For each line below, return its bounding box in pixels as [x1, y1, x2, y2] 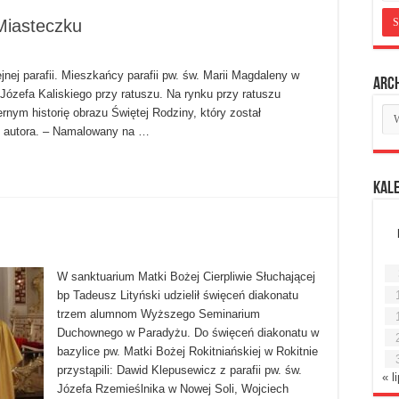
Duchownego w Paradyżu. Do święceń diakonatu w [57, 326, 319, 340]
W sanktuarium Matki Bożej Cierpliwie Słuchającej [57, 270, 315, 284]
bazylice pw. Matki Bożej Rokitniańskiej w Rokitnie [57, 345, 318, 359]
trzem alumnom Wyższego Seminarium [57, 307, 260, 322]
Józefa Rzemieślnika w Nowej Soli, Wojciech [57, 382, 289, 396]
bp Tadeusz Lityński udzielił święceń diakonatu [57, 289, 298, 303]
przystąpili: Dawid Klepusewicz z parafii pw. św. [57, 363, 302, 378]
